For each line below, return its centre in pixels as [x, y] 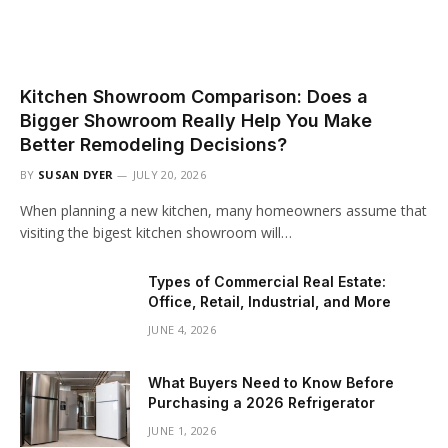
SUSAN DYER [76, 175]
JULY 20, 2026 [169, 175]
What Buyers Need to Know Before [271, 383]
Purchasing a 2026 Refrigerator [261, 403]
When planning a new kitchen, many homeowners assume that [223, 211]
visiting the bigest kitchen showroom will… [156, 233]
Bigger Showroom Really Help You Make [196, 121]
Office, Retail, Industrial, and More [269, 302]
